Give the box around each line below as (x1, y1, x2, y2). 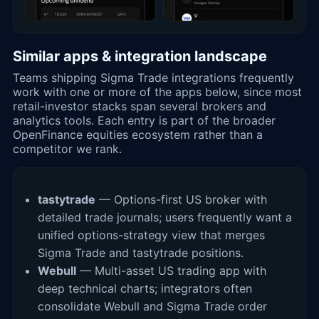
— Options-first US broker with (95, 192, 267, 206)
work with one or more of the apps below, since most (13, 84, 302, 99)
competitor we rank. (13, 141, 122, 156)
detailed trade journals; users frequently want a (38, 209, 292, 224)
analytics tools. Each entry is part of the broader (13, 113, 276, 127)
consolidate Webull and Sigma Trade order (38, 298, 267, 313)
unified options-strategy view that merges (38, 227, 265, 242)
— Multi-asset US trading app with (76, 263, 266, 278)
